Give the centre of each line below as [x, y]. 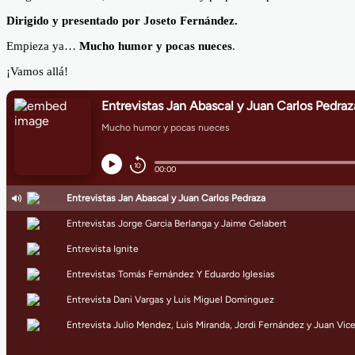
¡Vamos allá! [37, 72]
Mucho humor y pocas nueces [156, 46]
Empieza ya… [43, 46]
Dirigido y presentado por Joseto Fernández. [122, 21]
